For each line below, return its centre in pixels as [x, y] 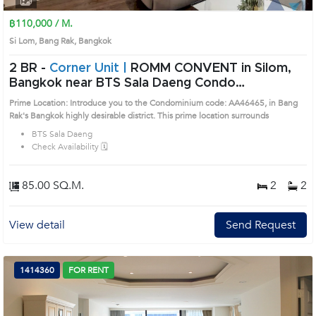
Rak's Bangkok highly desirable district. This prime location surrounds [150, 116]
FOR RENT [89, 270]
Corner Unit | [90, 68]
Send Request [261, 225]
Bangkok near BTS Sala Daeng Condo [37, 83]
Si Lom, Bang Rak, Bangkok [65, 41]
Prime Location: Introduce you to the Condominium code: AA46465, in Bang [153, 103]
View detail [37, 225]
